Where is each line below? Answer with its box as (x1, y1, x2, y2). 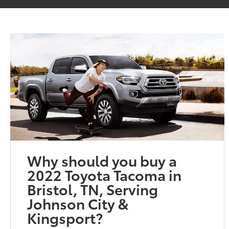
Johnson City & (27, 192, 129, 213)
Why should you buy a (27, 149, 177, 170)
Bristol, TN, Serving (27, 178, 158, 199)
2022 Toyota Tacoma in (27, 164, 182, 185)
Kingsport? (27, 207, 103, 227)
